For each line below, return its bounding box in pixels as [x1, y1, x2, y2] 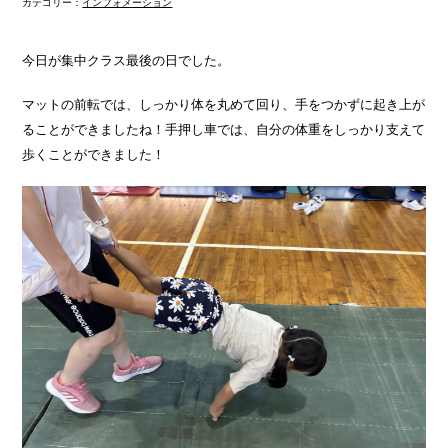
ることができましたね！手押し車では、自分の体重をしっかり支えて [22, 121, 426, 137]
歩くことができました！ [22, 146, 166, 162]
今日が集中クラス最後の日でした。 [22, 52, 231, 68]
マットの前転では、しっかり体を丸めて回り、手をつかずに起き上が [22, 96, 426, 112]
